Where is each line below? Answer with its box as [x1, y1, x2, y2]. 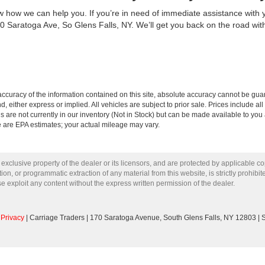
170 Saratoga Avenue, [88, 214, 161, 222]
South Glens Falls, [161, 214, 222, 222]
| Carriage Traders [24, 214, 85, 222]
